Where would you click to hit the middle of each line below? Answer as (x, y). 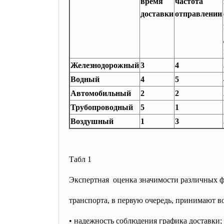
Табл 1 (80, 159)
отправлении (198, 14)
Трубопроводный (102, 107)
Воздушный (92, 121)
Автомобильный (101, 93)
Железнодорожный (105, 65)
